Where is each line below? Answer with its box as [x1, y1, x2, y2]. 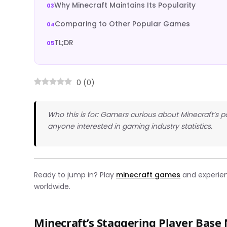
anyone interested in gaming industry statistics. [48, 121, 213, 132]
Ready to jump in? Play [34, 169, 117, 180]
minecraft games [116, 169, 181, 180]
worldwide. [34, 181, 71, 192]
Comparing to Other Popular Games [55, 19, 191, 29]
